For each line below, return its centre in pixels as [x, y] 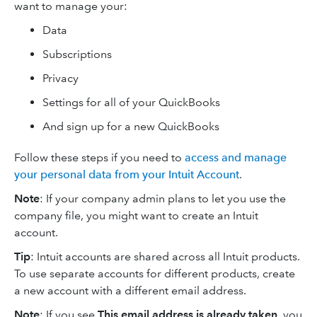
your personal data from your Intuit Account [127, 174]
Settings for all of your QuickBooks [131, 102]
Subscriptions [77, 54]
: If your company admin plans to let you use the [163, 198]
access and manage [236, 157]
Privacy [60, 78]
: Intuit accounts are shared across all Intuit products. [165, 257]
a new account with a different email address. [130, 290]
